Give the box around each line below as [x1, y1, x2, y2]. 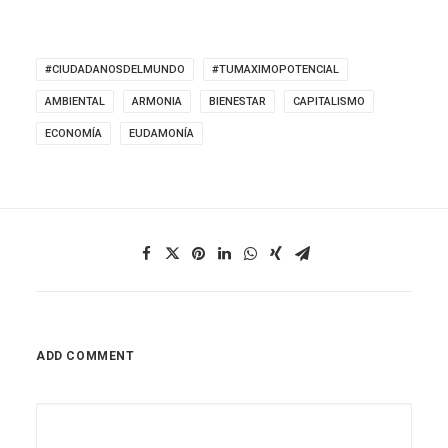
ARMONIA [132, 95, 182, 108]
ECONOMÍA [45, 127, 102, 140]
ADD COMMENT [36, 349, 135, 363]
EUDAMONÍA [129, 127, 194, 140]
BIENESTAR [209, 95, 266, 108]
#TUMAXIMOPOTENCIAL [212, 63, 339, 76]
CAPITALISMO [293, 95, 365, 108]
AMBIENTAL [45, 95, 105, 108]
